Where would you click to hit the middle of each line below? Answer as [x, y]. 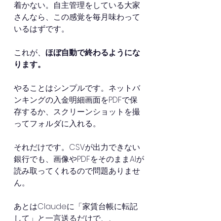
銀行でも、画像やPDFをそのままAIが [79, 159]
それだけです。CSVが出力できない [77, 147]
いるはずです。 [41, 29]
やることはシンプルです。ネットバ [77, 88]
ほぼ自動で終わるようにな [93, 53]
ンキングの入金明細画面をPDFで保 [76, 100]
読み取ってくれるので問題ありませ [77, 171]
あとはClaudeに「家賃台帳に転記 [76, 206]
